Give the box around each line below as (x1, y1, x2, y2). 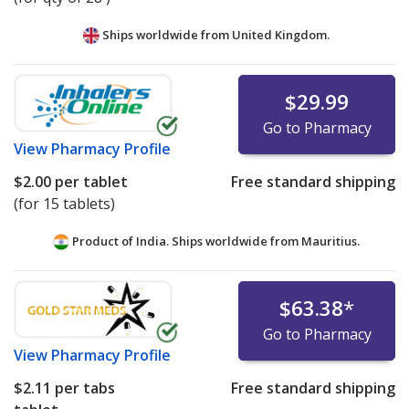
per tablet (51, 172, 128, 193)
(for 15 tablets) (14, 194, 115, 215)
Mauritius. (301, 233, 360, 250)
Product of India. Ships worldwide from (69, 233, 301, 250)
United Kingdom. (232, 26, 330, 44)
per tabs (51, 378, 115, 399)
